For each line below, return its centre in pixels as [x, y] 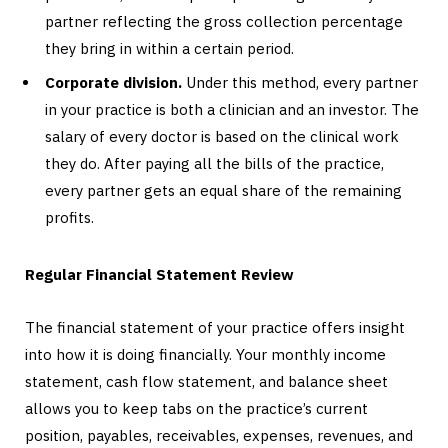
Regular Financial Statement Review [159, 275]
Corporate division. [113, 83]
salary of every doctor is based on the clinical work [222, 137]
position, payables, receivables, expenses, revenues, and [219, 436]
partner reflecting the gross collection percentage [224, 21]
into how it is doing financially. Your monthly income [205, 355]
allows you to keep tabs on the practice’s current [196, 409]
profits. [71, 218]
